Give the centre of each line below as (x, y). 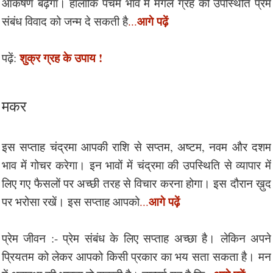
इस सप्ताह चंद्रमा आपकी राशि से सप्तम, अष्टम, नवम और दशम (136, 146)
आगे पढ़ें (164, 201)
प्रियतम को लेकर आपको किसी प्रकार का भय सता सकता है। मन (136, 256)
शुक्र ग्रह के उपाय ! (61, 57)
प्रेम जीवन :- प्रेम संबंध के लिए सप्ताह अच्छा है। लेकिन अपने (136, 238)
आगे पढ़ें (153, 21)
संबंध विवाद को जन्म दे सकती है (65, 21)
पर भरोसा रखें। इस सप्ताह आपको (71, 201)
